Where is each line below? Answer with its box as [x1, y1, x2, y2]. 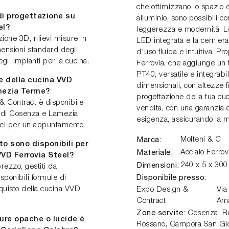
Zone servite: [136, 208, 186, 217]
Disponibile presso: [136, 173, 207, 181]
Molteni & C [180, 136, 221, 143]
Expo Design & [136, 186, 189, 193]
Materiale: [137, 148, 173, 156]
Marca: [137, 135, 162, 144]
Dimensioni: [137, 161, 179, 169]
